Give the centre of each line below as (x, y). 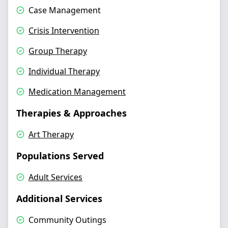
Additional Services (59, 198)
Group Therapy (58, 51)
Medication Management (77, 92)
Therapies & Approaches (72, 113)
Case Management (65, 10)
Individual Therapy (64, 71)
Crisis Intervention (64, 31)
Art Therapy (51, 134)
